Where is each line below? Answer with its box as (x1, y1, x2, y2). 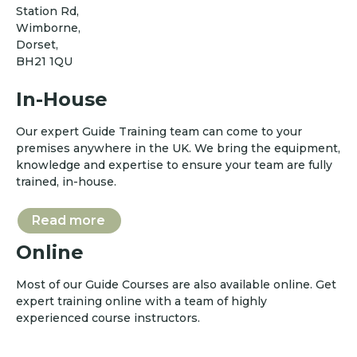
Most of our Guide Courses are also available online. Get (16, 277, 336, 292)
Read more (32, 212, 105, 228)
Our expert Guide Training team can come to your (16, 124, 302, 139)
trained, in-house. (16, 174, 116, 189)
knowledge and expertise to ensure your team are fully (16, 157, 332, 172)
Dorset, (16, 37, 58, 53)
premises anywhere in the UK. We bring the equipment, (16, 140, 340, 155)
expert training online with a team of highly (16, 293, 267, 308)
